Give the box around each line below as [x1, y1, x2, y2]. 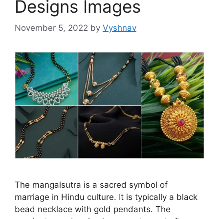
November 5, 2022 [15, 23, 88, 33]
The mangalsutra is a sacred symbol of [15, 179, 168, 190]
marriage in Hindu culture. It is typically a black [15, 192, 197, 202]
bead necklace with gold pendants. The [15, 204, 171, 214]
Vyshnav [103, 23, 136, 33]
